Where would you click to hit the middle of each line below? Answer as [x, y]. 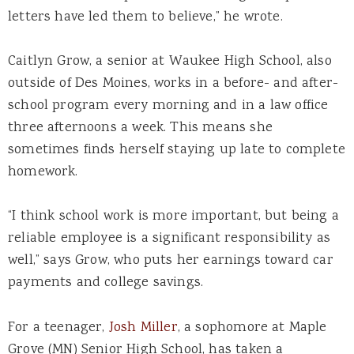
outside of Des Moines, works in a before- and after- [173, 84]
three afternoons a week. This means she [140, 128]
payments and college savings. [106, 283]
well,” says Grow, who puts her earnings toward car [171, 261]
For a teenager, [58, 328]
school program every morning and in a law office [168, 106]
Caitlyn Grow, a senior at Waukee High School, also [170, 62]
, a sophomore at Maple [252, 328]
